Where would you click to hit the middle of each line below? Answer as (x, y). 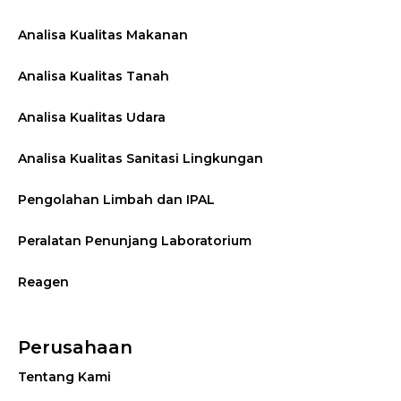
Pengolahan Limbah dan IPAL (116, 199)
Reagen (43, 282)
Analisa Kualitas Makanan (103, 34)
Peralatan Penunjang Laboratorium (135, 240)
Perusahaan (75, 347)
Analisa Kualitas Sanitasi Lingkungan (141, 158)
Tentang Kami (64, 376)
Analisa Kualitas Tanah (94, 76)
